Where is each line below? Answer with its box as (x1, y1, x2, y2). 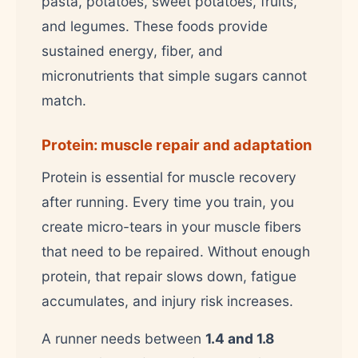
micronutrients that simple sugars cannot (42, 66, 307, 84)
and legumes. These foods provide (42, 17, 268, 34)
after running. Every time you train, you (42, 193, 294, 210)
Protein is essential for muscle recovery (42, 168, 296, 185)
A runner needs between (42, 329, 205, 347)
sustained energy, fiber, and (42, 42, 223, 59)
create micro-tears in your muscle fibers (42, 217, 301, 235)
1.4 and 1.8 (205, 329, 274, 347)
